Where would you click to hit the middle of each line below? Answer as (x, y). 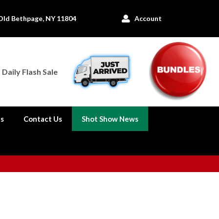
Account (148, 18)
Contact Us (43, 119)
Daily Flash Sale (30, 71)
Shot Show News (110, 119)
